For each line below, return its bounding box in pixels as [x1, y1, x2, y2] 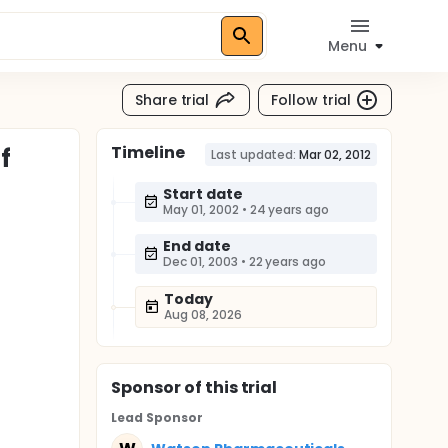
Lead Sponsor [111, 409, 203, 426]
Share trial [134, 89, 210, 110]
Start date [163, 184, 243, 204]
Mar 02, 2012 [299, 146, 371, 163]
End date [163, 236, 231, 256]
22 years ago [248, 253, 327, 270]
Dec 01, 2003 [163, 253, 238, 270]
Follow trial [271, 89, 351, 110]
